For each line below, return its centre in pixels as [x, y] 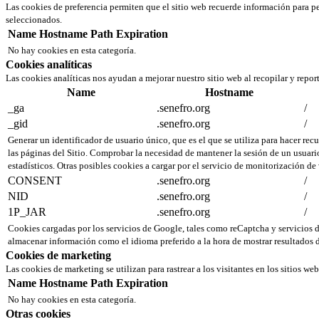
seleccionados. [34, 20]
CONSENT [35, 181]
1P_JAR [27, 212]
